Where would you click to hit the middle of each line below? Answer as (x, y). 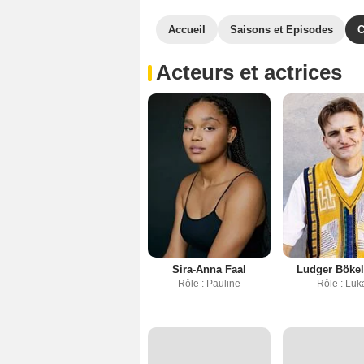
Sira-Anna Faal (210, 269)
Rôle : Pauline (210, 283)
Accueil (187, 30)
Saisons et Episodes (282, 30)
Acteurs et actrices (249, 72)
